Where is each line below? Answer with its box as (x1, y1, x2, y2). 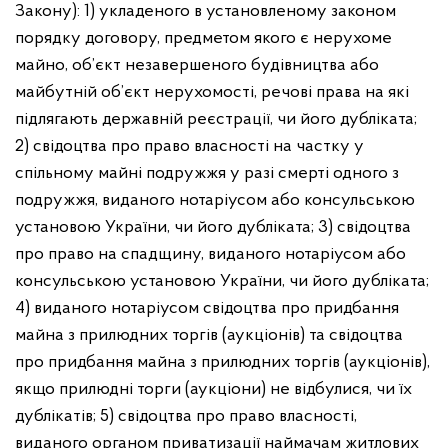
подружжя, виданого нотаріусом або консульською (15, 191, 415, 210)
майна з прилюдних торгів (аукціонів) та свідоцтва (15, 326, 403, 345)
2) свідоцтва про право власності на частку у (15, 137, 364, 156)
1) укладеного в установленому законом (84, 2, 396, 21)
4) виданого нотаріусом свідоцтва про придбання (15, 299, 399, 318)
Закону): (15, 2, 84, 21)
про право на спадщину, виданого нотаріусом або (15, 245, 406, 264)
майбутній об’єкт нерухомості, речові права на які (15, 83, 409, 102)
